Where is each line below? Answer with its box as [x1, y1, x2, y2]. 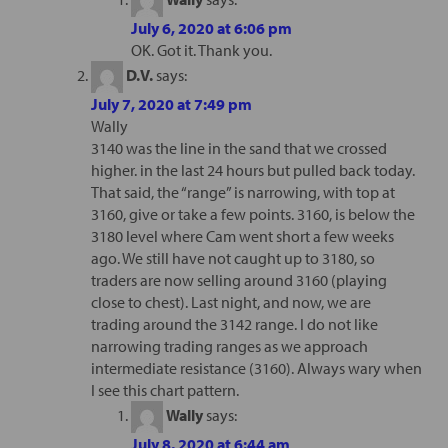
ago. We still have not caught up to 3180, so [90, 247, 375, 268]
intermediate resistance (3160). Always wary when [90, 357, 422, 378]
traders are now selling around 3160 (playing [90, 269, 387, 290]
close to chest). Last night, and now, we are [90, 291, 371, 312]
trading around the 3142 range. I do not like [90, 313, 378, 334]
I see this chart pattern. [90, 379, 239, 400]
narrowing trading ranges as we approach [90, 335, 368, 356]
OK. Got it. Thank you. [130, 39, 272, 60]
